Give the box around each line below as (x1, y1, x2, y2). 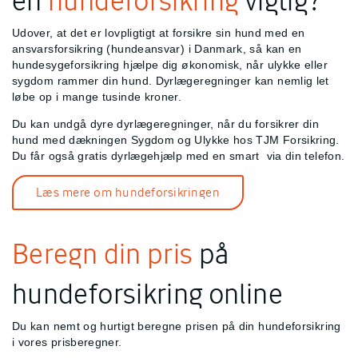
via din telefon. (263, 149, 345, 163)
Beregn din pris (12, 237, 193, 271)
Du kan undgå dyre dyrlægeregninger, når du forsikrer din (12, 117, 320, 131)
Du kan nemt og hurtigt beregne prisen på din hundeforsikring (12, 320, 341, 333)
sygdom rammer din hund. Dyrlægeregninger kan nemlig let (12, 74, 329, 87)
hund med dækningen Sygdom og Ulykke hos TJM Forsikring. (12, 133, 340, 147)
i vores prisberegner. (12, 336, 122, 349)
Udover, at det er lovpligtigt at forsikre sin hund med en (12, 26, 305, 39)
